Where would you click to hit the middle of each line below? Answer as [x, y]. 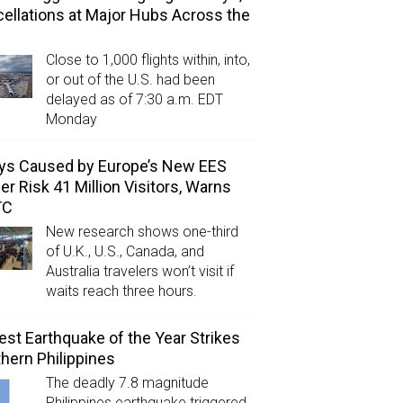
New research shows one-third [142, 232]
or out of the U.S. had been [130, 79]
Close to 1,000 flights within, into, [148, 59]
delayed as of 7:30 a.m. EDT [134, 99]
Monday [71, 119]
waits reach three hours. [121, 291]
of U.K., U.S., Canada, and [125, 252]
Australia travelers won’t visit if [139, 272]
